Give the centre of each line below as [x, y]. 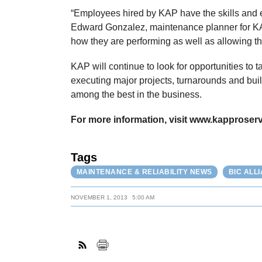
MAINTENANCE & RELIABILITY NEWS [144, 172]
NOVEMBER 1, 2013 [99, 198]
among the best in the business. [139, 95]
